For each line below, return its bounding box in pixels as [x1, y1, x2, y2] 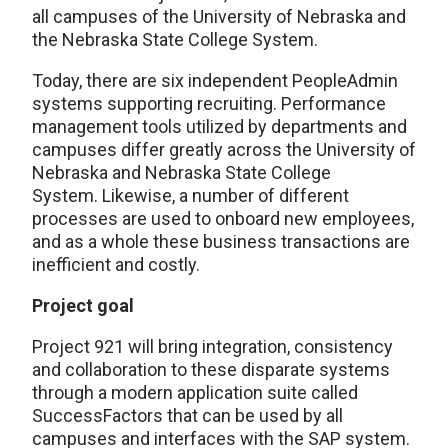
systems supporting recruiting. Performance [32, 92, 386, 114]
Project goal [32, 294, 134, 316]
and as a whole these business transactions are [32, 230, 410, 252]
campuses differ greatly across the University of [32, 138, 416, 160]
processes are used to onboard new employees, [32, 207, 414, 229]
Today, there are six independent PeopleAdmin [32, 69, 398, 91]
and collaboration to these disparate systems [32, 358, 390, 380]
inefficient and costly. [32, 253, 200, 275]
